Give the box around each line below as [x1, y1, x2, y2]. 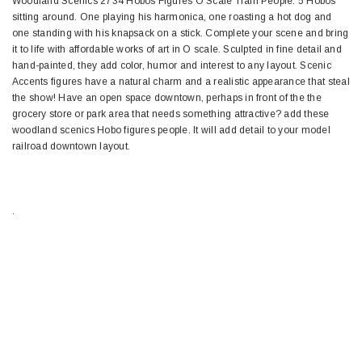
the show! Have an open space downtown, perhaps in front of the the [12, 92, 322, 104]
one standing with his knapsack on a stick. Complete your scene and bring [12, 27, 349, 40]
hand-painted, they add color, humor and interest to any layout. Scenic [12, 60, 331, 72]
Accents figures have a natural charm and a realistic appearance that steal [12, 76, 350, 88]
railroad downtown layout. [12, 141, 130, 153]
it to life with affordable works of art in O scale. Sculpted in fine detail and [12, 44, 342, 56]
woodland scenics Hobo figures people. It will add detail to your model [12, 124, 330, 137]
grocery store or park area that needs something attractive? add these [12, 108, 330, 120]
